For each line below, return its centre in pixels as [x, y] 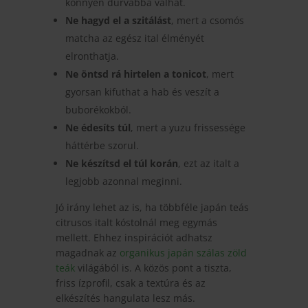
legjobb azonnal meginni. [123, 181]
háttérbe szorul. [102, 145]
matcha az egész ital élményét [134, 38]
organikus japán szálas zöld [183, 252]
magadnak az [87, 252]
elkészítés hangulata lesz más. [125, 298]
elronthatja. [92, 56]
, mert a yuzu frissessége [188, 127]
